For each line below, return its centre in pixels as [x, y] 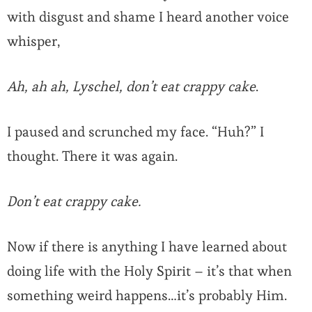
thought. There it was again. [92, 156]
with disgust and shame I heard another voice [148, 17]
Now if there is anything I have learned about [147, 247]
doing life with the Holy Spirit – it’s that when [149, 271]
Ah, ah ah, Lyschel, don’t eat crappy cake [131, 87]
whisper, [34, 41]
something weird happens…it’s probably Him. [149, 296]
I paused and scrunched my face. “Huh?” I [135, 132]
